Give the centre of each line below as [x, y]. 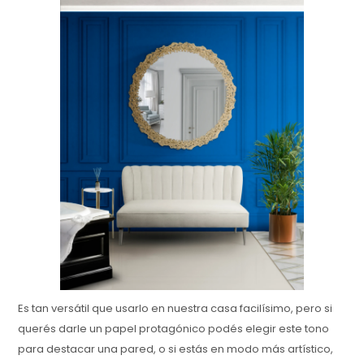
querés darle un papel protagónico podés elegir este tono [174, 328]
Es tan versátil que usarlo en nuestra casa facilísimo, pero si [175, 308]
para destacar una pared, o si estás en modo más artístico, [176, 349]
